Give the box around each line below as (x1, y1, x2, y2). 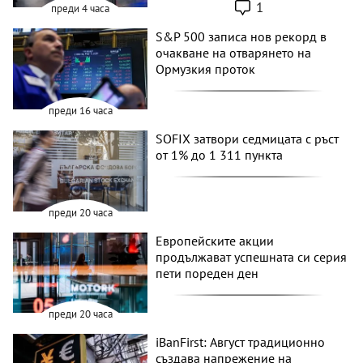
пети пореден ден (156, 264, 259, 281)
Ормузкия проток (156, 61, 256, 78)
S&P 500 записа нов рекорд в (156, 28, 327, 45)
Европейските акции (156, 232, 275, 249)
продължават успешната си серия (156, 248, 348, 265)
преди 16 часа (48, 103, 113, 117)
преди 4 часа (51, 2, 110, 16)
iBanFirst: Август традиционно (156, 334, 326, 351)
